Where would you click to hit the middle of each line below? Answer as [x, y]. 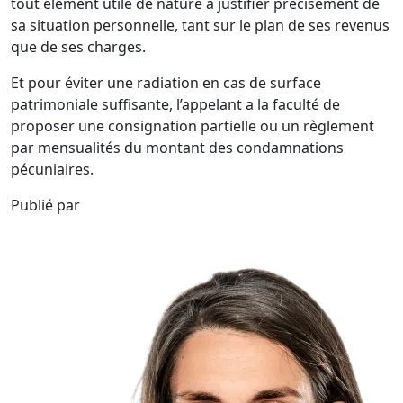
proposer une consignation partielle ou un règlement [193, 126]
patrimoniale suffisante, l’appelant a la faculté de [175, 104]
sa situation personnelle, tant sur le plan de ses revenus [200, 25]
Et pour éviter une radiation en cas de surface [166, 83]
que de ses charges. [78, 47]
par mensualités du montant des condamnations [177, 148]
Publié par [45, 205]
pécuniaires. [52, 169]
